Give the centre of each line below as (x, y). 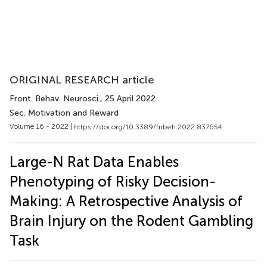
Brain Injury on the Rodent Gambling (131, 221)
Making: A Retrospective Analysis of (126, 201)
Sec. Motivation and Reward (64, 113)
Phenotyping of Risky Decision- (113, 181)
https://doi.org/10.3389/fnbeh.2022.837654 (148, 127)
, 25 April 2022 (128, 99)
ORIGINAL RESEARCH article (82, 80)
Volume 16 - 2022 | (42, 126)
